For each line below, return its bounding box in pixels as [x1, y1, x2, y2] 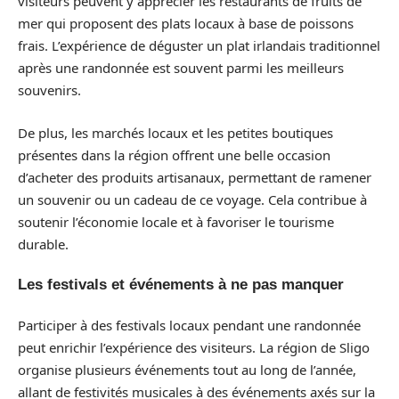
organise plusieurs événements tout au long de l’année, [18, 360, 356, 379]
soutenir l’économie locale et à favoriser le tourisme [18, 212, 334, 231]
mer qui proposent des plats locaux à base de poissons [18, 14, 354, 32]
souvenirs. [18, 81, 81, 99]
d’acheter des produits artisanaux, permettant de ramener [18, 167, 371, 186]
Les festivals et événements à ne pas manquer [18, 276, 344, 293]
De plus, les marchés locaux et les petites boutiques [18, 123, 333, 142]
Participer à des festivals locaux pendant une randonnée [18, 315, 361, 334]
